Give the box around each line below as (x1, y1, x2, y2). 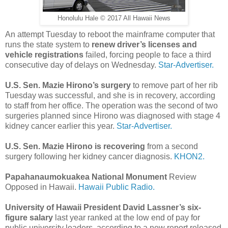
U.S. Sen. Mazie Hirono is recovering (5, 141, 145, 151)
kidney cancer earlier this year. (5, 121, 117, 130)
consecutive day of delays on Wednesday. (5, 60, 158, 69)
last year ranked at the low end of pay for (53, 213, 200, 222)
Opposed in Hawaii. (5, 182, 78, 191)
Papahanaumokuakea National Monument (5, 172, 167, 181)
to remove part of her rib (131, 80, 218, 90)
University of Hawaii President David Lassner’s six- (5, 203, 201, 212)
